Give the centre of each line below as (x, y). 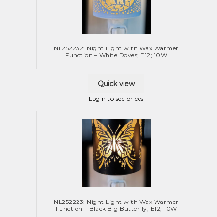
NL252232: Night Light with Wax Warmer (116, 48)
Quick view (116, 84)
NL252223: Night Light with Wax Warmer (116, 202)
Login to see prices (116, 99)
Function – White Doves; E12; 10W (116, 55)
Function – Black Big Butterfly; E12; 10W (116, 209)
